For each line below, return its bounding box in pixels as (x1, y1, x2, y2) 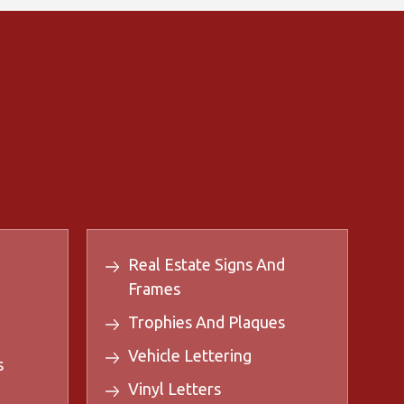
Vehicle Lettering (128, 346, 252, 365)
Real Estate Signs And (128, 255, 285, 274)
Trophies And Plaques (128, 313, 285, 332)
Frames (128, 280, 180, 298)
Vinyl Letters (128, 380, 221, 399)
